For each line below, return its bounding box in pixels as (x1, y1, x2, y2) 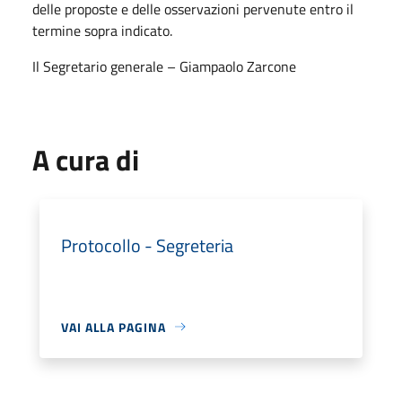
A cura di (32, 137, 139, 181)
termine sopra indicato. (32, 19, 172, 41)
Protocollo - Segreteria (61, 231, 233, 259)
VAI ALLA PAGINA (61, 317, 166, 336)
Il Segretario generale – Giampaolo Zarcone (32, 55, 296, 77)
